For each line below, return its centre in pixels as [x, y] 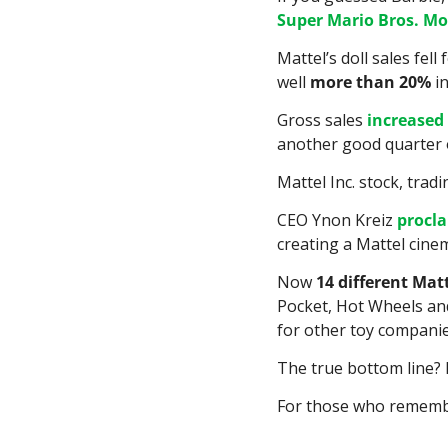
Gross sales [322, 120]
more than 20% [370, 82]
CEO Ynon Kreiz [337, 220]
